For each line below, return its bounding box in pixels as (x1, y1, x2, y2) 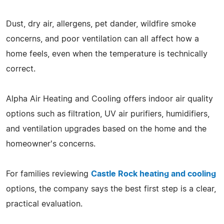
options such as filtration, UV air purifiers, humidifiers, (6, 109, 209, 118)
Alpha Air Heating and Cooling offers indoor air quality (6, 94, 213, 103)
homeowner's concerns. (6, 139, 95, 148)
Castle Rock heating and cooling (91, 169, 216, 178)
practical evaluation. (6, 199, 82, 208)
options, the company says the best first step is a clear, (6, 184, 216, 193)
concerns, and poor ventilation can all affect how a (6, 34, 199, 43)
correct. (6, 64, 35, 73)
